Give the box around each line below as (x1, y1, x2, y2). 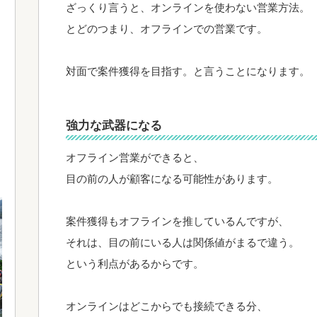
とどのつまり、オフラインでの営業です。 (66, 23, 267, 35)
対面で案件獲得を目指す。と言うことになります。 (66, 65, 310, 77)
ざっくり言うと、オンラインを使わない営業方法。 (66, 1, 310, 13)
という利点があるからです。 (66, 258, 204, 270)
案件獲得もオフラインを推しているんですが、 (66, 215, 289, 227)
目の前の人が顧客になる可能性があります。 (66, 173, 278, 185)
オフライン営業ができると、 (66, 151, 204, 163)
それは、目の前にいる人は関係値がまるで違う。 (66, 236, 299, 248)
